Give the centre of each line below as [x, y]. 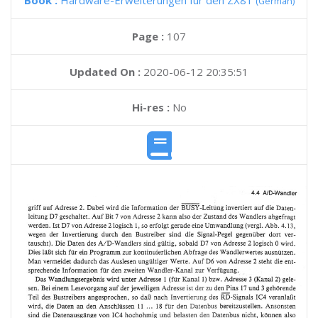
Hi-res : [150, 107]
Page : [149, 36]
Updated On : [105, 72]
